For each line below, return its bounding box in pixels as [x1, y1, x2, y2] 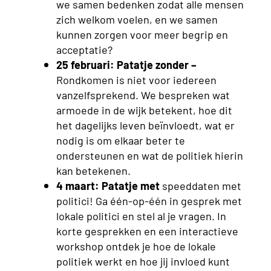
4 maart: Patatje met [56, 177, 160, 192]
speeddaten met [159, 177, 241, 192]
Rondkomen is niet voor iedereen [56, 71, 217, 87]
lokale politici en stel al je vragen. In [56, 207, 226, 223]
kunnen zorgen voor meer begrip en [56, 26, 228, 41]
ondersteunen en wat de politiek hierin [56, 147, 243, 162]
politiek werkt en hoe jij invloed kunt [56, 253, 230, 268]
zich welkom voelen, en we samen [56, 11, 218, 26]
